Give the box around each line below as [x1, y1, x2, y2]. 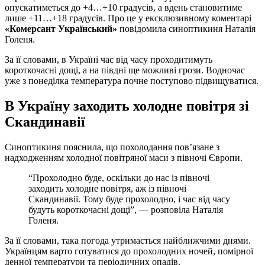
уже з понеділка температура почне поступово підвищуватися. [5, 75, 258, 86]
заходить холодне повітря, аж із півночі [28, 183, 186, 193]
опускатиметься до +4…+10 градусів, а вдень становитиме [5, 2, 242, 12]
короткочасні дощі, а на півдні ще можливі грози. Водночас [5, 64, 245, 75]
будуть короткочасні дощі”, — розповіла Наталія [28, 204, 223, 215]
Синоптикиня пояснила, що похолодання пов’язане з [5, 141, 219, 152]
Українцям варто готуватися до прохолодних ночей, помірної [5, 245, 253, 256]
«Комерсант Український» [5, 23, 117, 34]
